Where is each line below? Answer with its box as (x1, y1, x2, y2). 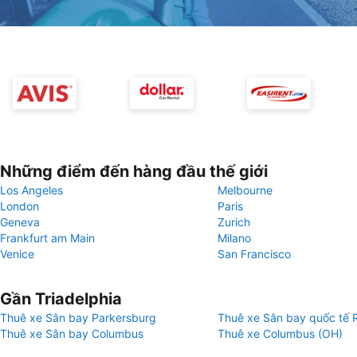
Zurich (218, 215, 250, 229)
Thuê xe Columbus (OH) (218, 327, 343, 340)
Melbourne (218, 183, 273, 197)
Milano (218, 231, 251, 245)
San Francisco (218, 247, 291, 261)
